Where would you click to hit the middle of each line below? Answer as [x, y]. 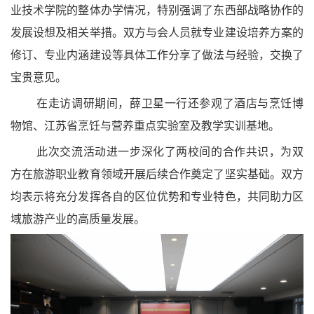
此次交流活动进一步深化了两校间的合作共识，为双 [170, 152]
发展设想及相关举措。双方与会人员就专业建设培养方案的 [157, 33]
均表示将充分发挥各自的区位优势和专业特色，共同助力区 [157, 197]
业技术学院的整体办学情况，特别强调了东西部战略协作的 [157, 11]
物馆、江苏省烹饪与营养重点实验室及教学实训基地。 [145, 126]
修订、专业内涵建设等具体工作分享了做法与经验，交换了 [157, 55]
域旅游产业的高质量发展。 [78, 219]
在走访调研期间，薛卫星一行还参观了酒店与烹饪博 [170, 104]
